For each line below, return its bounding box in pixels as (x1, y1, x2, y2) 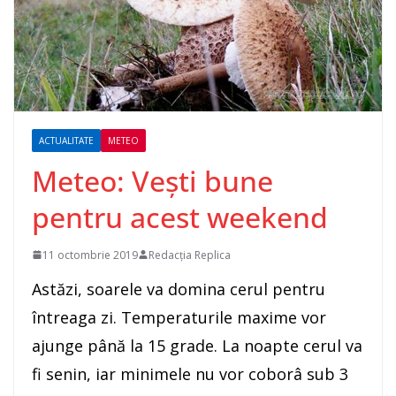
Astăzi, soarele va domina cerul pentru (32, 278, 325, 300)
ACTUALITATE (39, 133, 94, 147)
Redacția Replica (148, 247, 231, 263)
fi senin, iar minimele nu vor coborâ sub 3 (32, 362, 348, 385)
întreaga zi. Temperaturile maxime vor (32, 306, 326, 328)
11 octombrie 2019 (42, 247, 138, 263)
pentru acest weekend (32, 197, 328, 236)
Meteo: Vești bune (32, 161, 273, 200)
